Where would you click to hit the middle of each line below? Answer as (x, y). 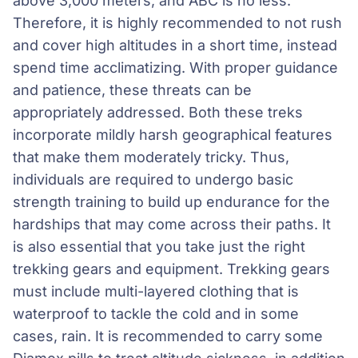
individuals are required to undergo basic (153, 180)
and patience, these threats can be (132, 90)
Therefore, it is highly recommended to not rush (177, 23)
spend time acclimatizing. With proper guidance (175, 68)
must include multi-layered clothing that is (156, 292)
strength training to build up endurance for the (171, 202)
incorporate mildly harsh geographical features (173, 135)
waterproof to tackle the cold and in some (156, 314)
